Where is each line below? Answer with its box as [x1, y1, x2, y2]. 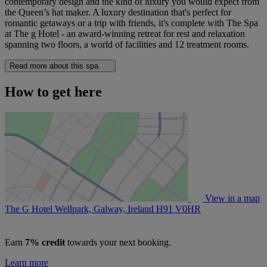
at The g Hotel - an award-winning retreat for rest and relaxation [5, 28, 245, 39]
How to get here [5, 83, 102, 100]
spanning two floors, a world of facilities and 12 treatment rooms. [5, 39, 249, 49]
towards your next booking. [65, 237, 171, 247]
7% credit [25, 237, 65, 247]
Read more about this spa [10, 61, 101, 70]
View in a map [203, 193, 260, 203]
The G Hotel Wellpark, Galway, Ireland [5, 203, 156, 214]
